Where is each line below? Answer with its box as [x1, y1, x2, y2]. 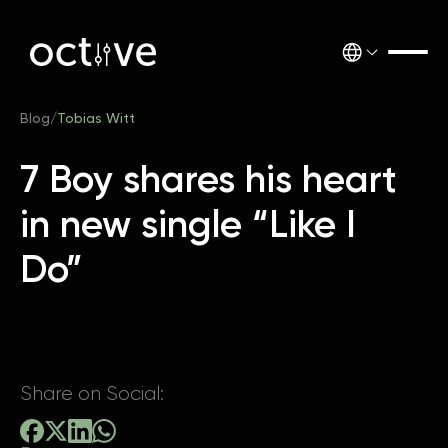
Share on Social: [20, 382, 164, 405]
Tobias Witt [57, 110, 135, 126]
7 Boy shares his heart [20, 156, 397, 202]
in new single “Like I [20, 201, 356, 247]
